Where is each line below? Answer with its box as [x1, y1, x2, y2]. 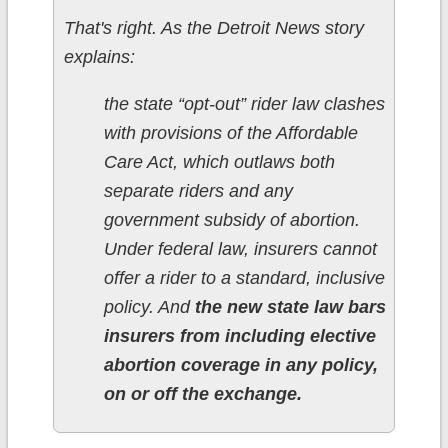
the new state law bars [194, 297, 386, 318]
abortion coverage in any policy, [103, 355, 378, 376]
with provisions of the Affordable [103, 123, 358, 144]
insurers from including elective [103, 326, 376, 347]
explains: [63, 47, 135, 68]
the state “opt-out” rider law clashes [103, 94, 385, 115]
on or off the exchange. [103, 384, 302, 405]
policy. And [103, 297, 195, 318]
